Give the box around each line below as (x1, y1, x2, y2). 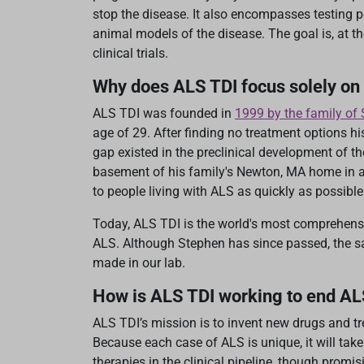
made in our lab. (93, 255, 185, 271)
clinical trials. (93, 45, 168, 62)
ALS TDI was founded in (93, 106, 235, 122)
